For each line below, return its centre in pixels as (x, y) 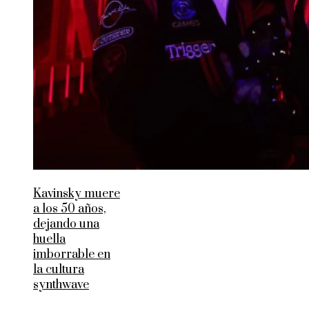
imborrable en (72, 255)
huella (49, 240)
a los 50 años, (70, 209)
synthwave (61, 285)
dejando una (66, 225)
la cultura (59, 270)
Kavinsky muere (77, 194)
